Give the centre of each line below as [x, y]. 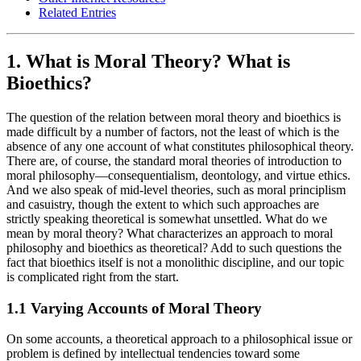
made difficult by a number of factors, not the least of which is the [173, 132]
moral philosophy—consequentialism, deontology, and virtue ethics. [178, 176]
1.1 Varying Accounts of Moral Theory [134, 308]
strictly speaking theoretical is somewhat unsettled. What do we [167, 219]
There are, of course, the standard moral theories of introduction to [174, 161]
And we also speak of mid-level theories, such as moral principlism [176, 190]
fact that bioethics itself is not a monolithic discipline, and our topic [175, 263]
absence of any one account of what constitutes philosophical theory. [180, 147]
